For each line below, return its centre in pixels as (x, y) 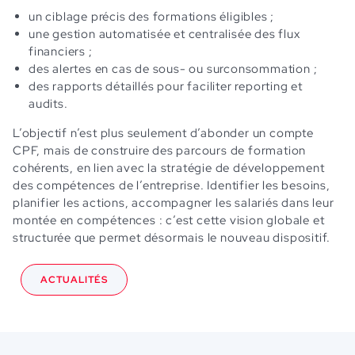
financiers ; (61, 51)
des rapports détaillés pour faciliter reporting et (166, 86)
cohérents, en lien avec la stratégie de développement (169, 168)
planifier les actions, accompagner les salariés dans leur (174, 202)
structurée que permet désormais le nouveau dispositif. (172, 237)
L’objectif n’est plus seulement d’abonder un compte (163, 133)
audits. (48, 103)
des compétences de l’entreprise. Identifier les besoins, (172, 185)
